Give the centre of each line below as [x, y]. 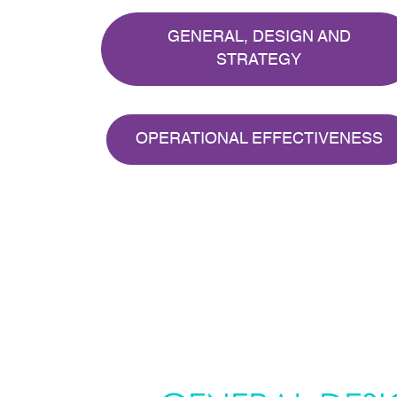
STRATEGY [259, 61]
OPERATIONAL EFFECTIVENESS [259, 140]
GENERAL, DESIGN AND [259, 38]
